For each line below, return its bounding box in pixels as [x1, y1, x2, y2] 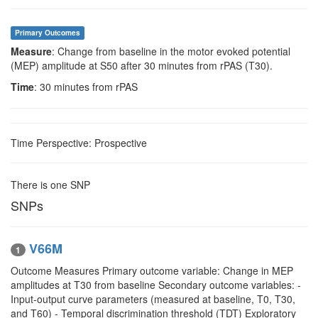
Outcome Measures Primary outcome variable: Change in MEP [11, 263, 293, 278]
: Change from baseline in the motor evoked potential [52, 44, 290, 58]
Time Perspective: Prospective [11, 136, 147, 150]
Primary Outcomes [15, 28, 81, 38]
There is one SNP [11, 177, 90, 192]
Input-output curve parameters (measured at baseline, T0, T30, [11, 292, 295, 307]
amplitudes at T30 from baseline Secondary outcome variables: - [11, 278, 301, 292]
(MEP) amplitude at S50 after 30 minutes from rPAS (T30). [11, 58, 273, 72]
